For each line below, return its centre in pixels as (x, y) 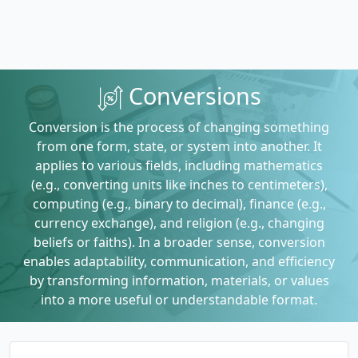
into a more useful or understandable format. (179, 299)
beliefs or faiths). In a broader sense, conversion (179, 242)
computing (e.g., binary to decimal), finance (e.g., (179, 203)
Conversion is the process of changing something (179, 127)
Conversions (192, 95)
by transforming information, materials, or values (179, 280)
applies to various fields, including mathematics (179, 165)
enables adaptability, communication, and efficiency (179, 261)
